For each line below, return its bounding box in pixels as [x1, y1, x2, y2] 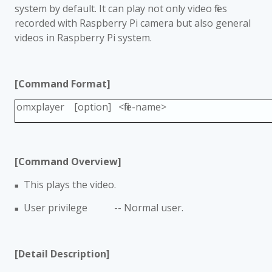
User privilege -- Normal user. [24, 201, 183, 214]
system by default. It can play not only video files [15, 2, 227, 15]
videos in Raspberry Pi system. [15, 31, 152, 44]
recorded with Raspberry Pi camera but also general [15, 16, 251, 30]
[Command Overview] [15, 155, 138, 168]
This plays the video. [24, 178, 116, 191]
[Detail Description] [15, 247, 110, 260]
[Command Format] [15, 77, 110, 90]
